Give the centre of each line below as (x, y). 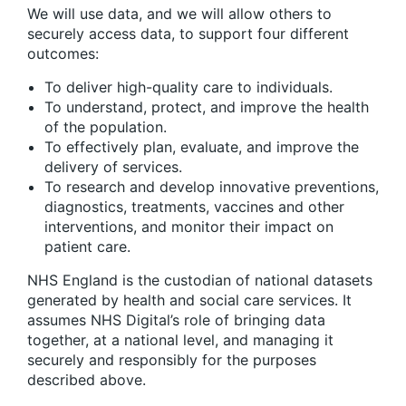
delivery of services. (113, 166)
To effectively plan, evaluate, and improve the (202, 146)
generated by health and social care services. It (189, 300)
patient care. (87, 246)
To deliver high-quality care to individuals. (188, 87)
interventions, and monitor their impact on (189, 226)
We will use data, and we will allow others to (179, 13)
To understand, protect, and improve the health (207, 106)
